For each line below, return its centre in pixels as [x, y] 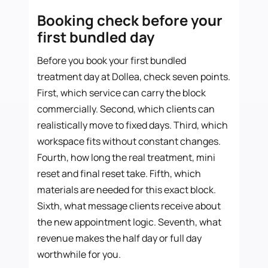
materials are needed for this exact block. [127, 189]
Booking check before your [130, 20]
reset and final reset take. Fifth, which [119, 173]
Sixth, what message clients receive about [129, 205]
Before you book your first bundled [112, 60]
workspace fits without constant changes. [129, 141]
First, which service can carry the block [122, 92]
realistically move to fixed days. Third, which [133, 125]
